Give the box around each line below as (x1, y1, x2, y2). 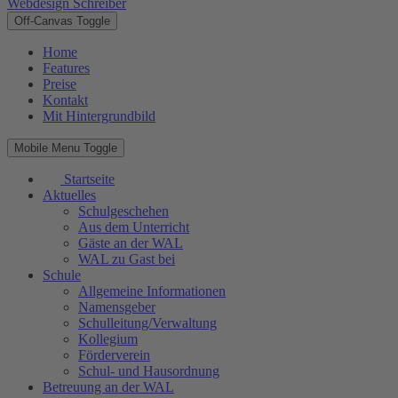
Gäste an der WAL (78, 235, 183, 251)
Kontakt (43, 92, 88, 108)
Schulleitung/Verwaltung (78, 315, 217, 331)
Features (43, 60, 90, 76)
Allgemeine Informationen (78, 283, 226, 299)
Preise (43, 76, 76, 92)
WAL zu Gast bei (78, 251, 175, 267)
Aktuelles (43, 187, 96, 203)
